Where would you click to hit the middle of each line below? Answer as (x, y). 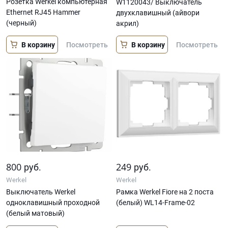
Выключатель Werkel (41, 192)
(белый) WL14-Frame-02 (156, 203)
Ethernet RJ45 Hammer (43, 12)
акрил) (128, 24)
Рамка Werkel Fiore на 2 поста (165, 192)
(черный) (21, 23)
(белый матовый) (35, 213)
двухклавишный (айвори (158, 13)
